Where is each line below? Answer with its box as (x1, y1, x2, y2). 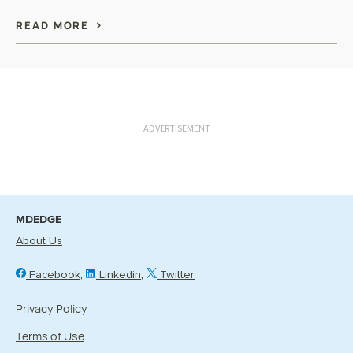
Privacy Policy (16, 300, 87, 316)
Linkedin (96, 269, 141, 281)
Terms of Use (16, 328, 84, 344)
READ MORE (16, 18, 94, 32)
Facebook (26, 269, 80, 281)
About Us (16, 235, 62, 247)
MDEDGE (16, 212, 61, 226)
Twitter (157, 269, 195, 281)
